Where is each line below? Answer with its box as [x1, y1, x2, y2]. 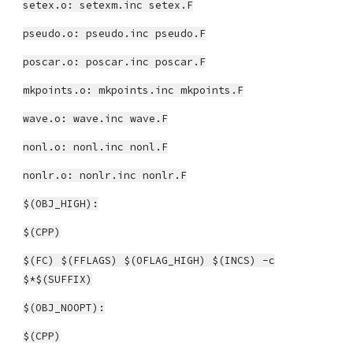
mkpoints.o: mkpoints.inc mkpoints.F [23, 84, 244, 97]
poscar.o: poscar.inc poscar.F [23, 55, 206, 69]
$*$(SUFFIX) [23, 273, 93, 286]
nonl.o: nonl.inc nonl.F [23, 140, 169, 154]
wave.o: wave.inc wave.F [23, 112, 169, 125]
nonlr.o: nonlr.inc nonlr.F [23, 169, 188, 182]
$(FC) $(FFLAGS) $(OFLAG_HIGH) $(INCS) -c [23, 254, 276, 267]
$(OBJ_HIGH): [23, 197, 99, 210]
